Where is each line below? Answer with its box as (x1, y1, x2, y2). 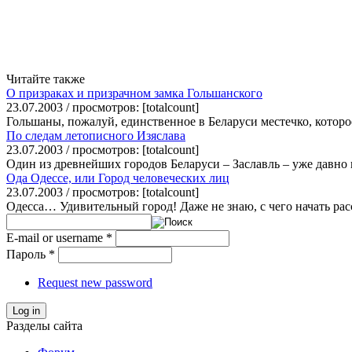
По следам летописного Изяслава (6, 128, 185, 142)
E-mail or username (6, 230, 106, 244)
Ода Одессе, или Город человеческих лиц (6, 170, 229, 185)
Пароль (6, 247, 49, 261)
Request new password (38, 275, 152, 289)
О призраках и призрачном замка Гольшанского (6, 86, 262, 100)
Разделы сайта (6, 318, 82, 332)
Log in (13, 304, 40, 317)
